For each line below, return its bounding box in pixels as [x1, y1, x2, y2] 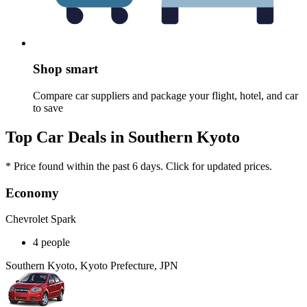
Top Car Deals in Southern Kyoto [5, 127, 240, 146]
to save [33, 102, 63, 114]
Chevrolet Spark [5, 213, 76, 225]
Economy [5, 185, 59, 200]
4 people [33, 236, 70, 249]
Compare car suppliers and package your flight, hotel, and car [33, 90, 298, 102]
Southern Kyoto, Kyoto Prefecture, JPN [5, 260, 178, 272]
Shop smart [33, 62, 98, 77]
